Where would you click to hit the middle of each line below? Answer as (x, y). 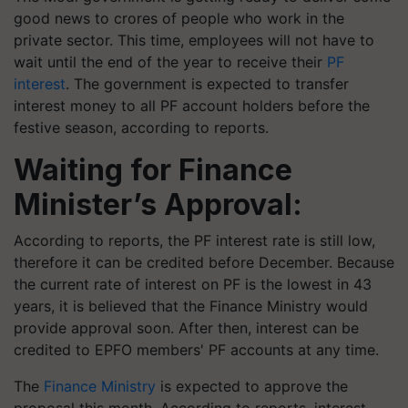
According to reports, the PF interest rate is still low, (194, 240)
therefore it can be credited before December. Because (204, 262)
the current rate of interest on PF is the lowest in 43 (193, 284)
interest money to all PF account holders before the (192, 106)
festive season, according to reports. (141, 127)
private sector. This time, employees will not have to (194, 40)
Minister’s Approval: (158, 204)
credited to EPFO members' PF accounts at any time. (196, 350)
